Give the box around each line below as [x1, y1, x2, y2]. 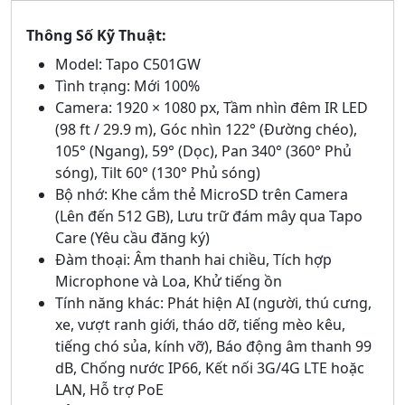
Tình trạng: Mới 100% [55, 76, 200, 97]
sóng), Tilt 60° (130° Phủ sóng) [55, 163, 260, 184]
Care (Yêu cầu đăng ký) [55, 228, 210, 249]
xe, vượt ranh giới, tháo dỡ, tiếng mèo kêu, [55, 315, 345, 335]
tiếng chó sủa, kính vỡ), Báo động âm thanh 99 [55, 336, 372, 357]
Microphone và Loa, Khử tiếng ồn [55, 271, 282, 292]
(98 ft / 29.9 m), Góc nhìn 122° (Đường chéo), [55, 119, 357, 140]
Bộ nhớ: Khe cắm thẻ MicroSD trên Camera [55, 184, 348, 205]
